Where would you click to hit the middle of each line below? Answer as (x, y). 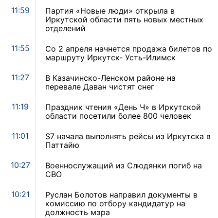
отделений (65, 28)
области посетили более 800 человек (118, 116)
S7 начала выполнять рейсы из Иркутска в (128, 136)
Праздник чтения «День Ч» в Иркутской (123, 107)
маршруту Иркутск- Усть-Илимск (110, 58)
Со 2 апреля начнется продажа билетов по (129, 49)
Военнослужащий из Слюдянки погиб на (124, 166)
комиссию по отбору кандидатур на (115, 204)
